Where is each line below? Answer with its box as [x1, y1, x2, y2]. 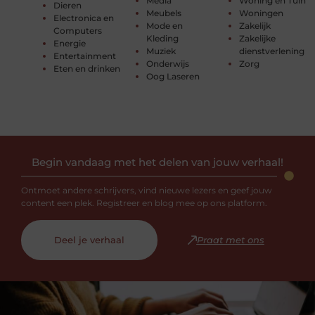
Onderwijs [146, 58, 189, 70]
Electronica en [53, 13, 114, 24]
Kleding [146, 33, 179, 44]
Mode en [146, 20, 183, 32]
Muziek [146, 46, 176, 57]
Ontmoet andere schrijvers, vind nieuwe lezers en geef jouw [21, 185, 272, 196]
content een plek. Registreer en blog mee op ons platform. [21, 198, 267, 209]
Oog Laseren [146, 71, 200, 82]
